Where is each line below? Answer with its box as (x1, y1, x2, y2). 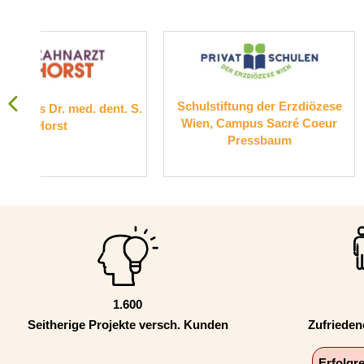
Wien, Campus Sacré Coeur (61, 115, 218, 130)
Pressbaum (107, 132, 172, 147)
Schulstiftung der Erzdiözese (57, 98, 223, 113)
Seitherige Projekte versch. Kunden (28, 317, 228, 331)
